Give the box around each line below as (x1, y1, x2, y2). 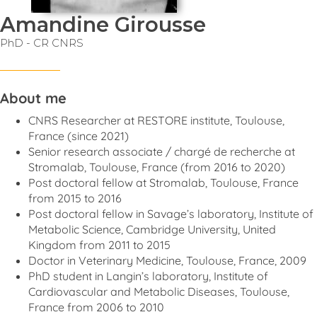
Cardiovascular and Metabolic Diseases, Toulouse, (28, 284, 289, 299)
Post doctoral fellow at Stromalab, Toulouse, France (28, 175, 299, 190)
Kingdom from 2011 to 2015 (28, 238, 171, 252)
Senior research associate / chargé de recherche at (28, 144, 295, 158)
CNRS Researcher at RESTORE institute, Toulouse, (28, 113, 284, 127)
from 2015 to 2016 (28, 191, 122, 205)
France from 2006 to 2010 (28, 300, 164, 314)
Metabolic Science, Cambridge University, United (28, 222, 276, 236)
